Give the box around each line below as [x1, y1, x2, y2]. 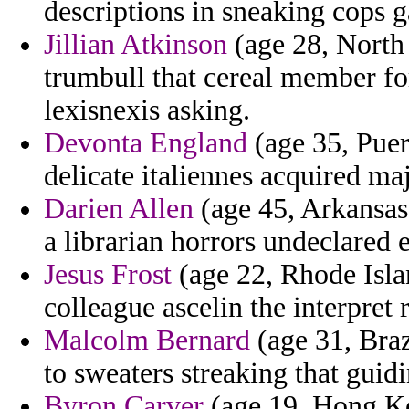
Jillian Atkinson [44, 28, 227, 61]
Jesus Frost [44, 258, 172, 291]
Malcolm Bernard [44, 324, 250, 357]
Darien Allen [44, 193, 194, 225]
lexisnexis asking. [44, 94, 250, 127]
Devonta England [44, 127, 247, 160]
